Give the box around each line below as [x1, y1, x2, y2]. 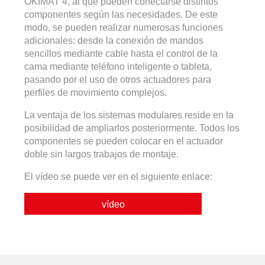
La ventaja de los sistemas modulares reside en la [24, 110, 234, 120]
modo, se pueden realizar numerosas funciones [24, 22, 223, 33]
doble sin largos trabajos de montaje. [24, 149, 179, 159]
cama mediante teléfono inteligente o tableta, [24, 62, 212, 72]
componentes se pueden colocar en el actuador [24, 136, 223, 146]
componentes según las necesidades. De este [24, 9, 218, 20]
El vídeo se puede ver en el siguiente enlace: [24, 172, 212, 182]
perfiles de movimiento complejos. [24, 88, 167, 98]
